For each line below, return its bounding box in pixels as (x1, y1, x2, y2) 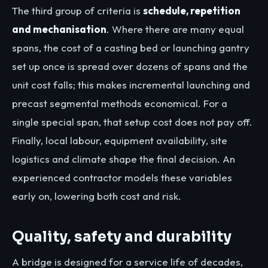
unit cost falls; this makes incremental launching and (12, 78, 250, 92)
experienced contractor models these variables (12, 171, 232, 184)
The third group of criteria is (12, 4, 143, 17)
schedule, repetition (143, 4, 240, 17)
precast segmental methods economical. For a (12, 97, 227, 110)
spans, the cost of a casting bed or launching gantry (12, 41, 249, 54)
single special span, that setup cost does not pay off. (12, 115, 252, 129)
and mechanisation (12, 23, 106, 36)
